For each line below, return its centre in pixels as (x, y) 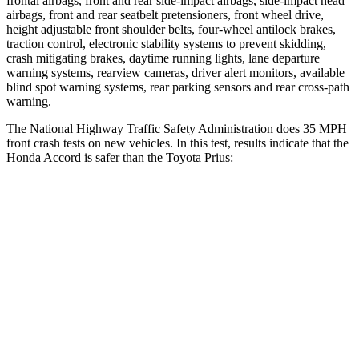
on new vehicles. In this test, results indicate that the (217, 143)
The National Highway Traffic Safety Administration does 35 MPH (177, 128)
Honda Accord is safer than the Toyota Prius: (120, 157)
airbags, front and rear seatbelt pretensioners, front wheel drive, (165, 14)
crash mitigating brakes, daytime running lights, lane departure (163, 58)
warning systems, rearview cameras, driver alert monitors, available (175, 72)
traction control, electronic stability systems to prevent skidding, (166, 43)
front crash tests (46, 143)
